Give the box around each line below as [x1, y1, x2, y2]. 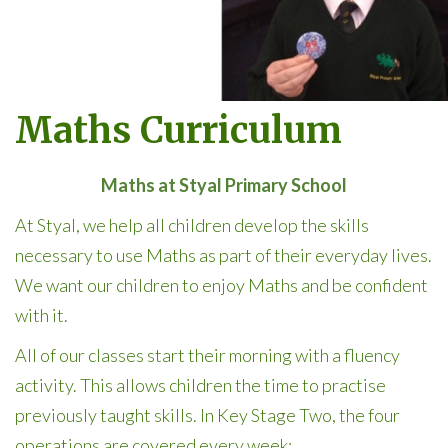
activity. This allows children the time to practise [15, 374, 386, 396]
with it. [15, 304, 68, 326]
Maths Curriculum [15, 108, 342, 153]
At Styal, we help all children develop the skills [15, 214, 369, 236]
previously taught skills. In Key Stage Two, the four [15, 404, 400, 426]
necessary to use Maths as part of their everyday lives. [15, 244, 432, 266]
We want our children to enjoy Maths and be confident [15, 274, 428, 296]
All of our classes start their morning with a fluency [15, 344, 400, 366]
